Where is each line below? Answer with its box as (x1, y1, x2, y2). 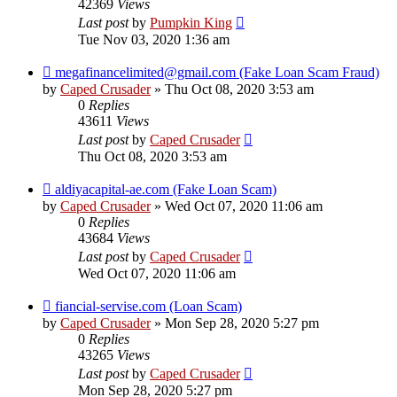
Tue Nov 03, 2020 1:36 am (78, 32, 230, 48)
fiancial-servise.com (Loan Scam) (55, 299, 242, 315)
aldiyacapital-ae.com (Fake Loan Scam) (55, 182, 276, 198)
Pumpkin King (150, 15, 232, 31)
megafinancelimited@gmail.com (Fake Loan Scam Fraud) (55, 65, 379, 81)
